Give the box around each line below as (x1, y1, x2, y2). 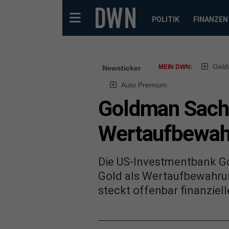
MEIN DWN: (158, 63, 192, 71)
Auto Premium (121, 81, 167, 89)
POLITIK (151, 15, 179, 24)
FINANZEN (193, 15, 228, 24)
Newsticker (102, 64, 141, 72)
